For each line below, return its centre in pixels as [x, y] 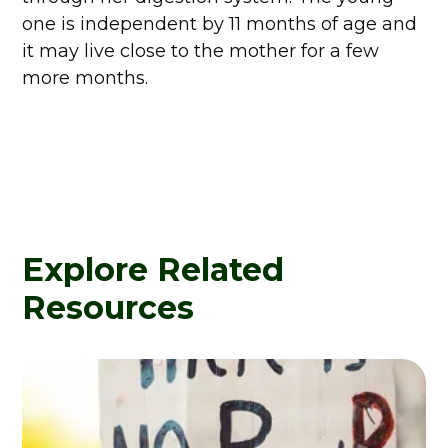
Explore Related [153, 269]
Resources [108, 307]
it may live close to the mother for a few [201, 51]
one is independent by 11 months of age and [220, 24]
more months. [85, 78]
